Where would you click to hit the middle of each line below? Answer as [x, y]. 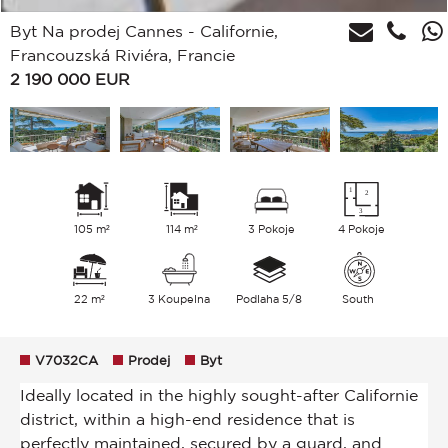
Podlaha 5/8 [269, 299]
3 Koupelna [179, 299]
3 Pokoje [271, 229]
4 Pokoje [361, 229]
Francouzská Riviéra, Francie [122, 54]
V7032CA [66, 361]
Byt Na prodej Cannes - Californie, [144, 30]
